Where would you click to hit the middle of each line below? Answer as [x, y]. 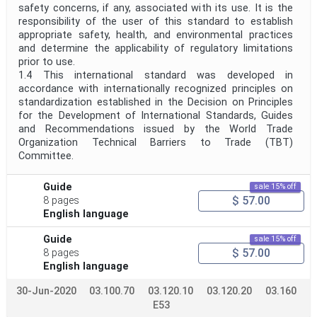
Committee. [46, 156]
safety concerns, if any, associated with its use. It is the [156, 8]
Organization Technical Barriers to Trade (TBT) [156, 143]
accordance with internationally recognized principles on [156, 89]
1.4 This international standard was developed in [156, 76]
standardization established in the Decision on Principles [156, 103]
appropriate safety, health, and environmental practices [156, 35]
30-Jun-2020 [46, 292]
